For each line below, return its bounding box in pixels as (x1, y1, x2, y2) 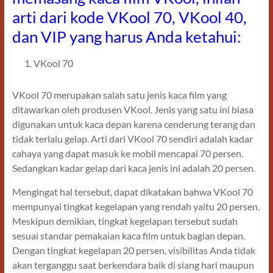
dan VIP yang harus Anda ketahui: (12, 27, 241, 47)
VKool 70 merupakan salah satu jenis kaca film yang (12, 89, 227, 101)
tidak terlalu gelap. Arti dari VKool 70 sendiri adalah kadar (12, 133, 253, 145)
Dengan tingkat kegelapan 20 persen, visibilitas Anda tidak (12, 244, 255, 257)
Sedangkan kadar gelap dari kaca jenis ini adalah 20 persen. (12, 162, 255, 174)
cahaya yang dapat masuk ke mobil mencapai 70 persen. (12, 147, 243, 160)
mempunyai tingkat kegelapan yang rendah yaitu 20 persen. (12, 200, 260, 213)
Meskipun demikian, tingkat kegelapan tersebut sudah (12, 215, 238, 227)
